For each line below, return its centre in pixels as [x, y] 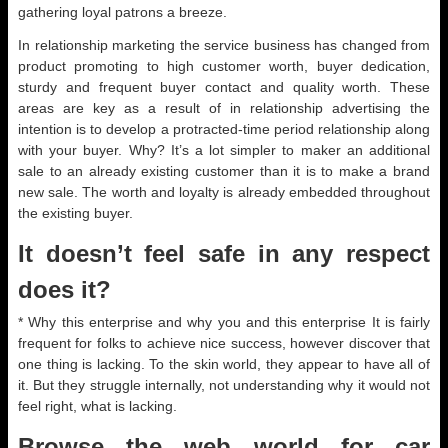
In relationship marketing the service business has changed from [224, 45]
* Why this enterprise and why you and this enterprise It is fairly [224, 322]
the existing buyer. [75, 213]
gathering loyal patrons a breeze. [122, 12]
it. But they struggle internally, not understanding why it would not [224, 385]
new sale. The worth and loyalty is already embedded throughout [224, 192]
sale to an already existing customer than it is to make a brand [224, 171]
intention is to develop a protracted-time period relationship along [224, 129]
